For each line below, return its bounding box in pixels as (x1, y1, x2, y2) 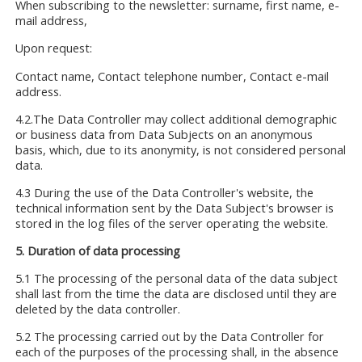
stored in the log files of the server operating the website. (15, 215, 329, 231)
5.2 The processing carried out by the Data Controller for (15, 329, 325, 345)
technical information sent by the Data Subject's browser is (15, 200, 335, 216)
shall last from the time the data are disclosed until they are (15, 286, 338, 302)
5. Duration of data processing (15, 243, 181, 259)
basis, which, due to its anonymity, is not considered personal (15, 141, 347, 158)
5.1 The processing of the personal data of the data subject (15, 271, 339, 287)
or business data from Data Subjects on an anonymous (15, 126, 314, 142)
